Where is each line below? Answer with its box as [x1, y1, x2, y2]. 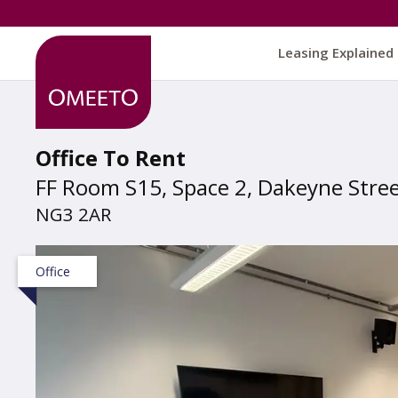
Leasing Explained [278, 44, 394, 61]
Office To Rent [36, 143, 186, 172]
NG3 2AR [36, 202, 111, 227]
